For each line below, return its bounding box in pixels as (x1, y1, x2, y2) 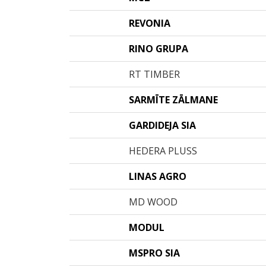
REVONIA (129, 17, 170, 30)
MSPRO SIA (129, 246, 180, 259)
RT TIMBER (129, 68, 180, 81)
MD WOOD (129, 195, 178, 208)
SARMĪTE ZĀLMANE (129, 93, 218, 106)
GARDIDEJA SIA (129, 119, 196, 132)
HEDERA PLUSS (129, 144, 197, 157)
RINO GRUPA (129, 42, 188, 55)
